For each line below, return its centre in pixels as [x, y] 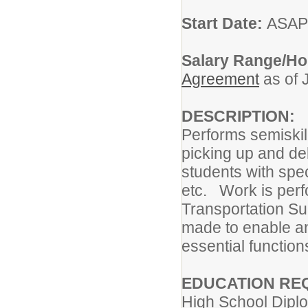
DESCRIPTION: [240, 116]
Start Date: [224, 23]
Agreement [220, 79]
